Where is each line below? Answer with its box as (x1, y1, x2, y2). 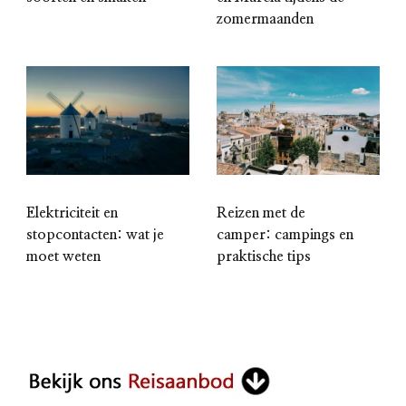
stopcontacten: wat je (26, 227, 164, 242)
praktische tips (217, 248, 311, 264)
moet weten (26, 248, 101, 264)
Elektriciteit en (26, 205, 118, 220)
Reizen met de (217, 205, 305, 220)
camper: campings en (217, 227, 353, 242)
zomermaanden (217, 11, 314, 26)
